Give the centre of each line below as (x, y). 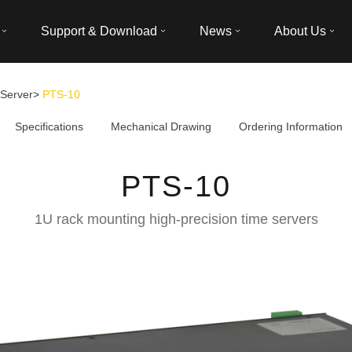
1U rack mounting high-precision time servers (176, 219)
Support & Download (99, 31)
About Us (300, 31)
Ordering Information (291, 126)
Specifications (49, 126)
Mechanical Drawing (161, 126)
